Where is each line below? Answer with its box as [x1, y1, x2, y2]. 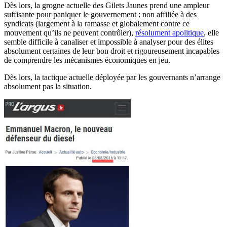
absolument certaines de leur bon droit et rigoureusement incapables [4, 46, 219, 55]
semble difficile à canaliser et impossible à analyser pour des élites [4, 37, 213, 46]
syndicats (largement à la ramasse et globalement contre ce [4, 19, 190, 28]
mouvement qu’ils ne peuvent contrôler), [4, 28, 135, 37]
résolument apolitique [135, 28, 204, 37]
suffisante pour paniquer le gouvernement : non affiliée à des [4, 10, 197, 19]
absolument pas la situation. [4, 82, 92, 91]
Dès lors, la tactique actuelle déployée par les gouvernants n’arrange [4, 72, 220, 82]
